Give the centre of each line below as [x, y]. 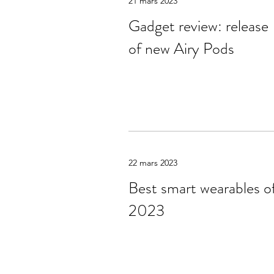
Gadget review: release [198, 26]
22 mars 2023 [153, 163]
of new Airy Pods [181, 49]
